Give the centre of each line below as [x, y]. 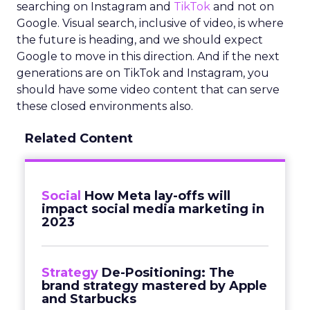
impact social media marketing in [153, 209]
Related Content [79, 138]
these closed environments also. [105, 106]
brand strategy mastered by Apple [154, 286]
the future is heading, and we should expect [140, 40]
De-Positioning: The [168, 273]
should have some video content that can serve [148, 90]
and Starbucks [89, 299]
